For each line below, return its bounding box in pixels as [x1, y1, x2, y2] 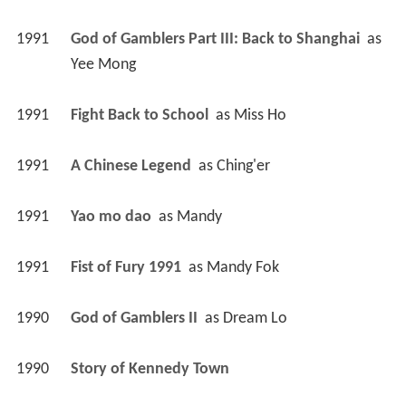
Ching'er [216, 157, 270, 175]
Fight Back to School [70, 106, 212, 124]
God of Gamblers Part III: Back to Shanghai [70, 30, 363, 48]
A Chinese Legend [70, 157, 195, 175]
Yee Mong [70, 55, 136, 73]
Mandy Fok [206, 258, 279, 276]
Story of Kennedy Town [70, 360, 233, 378]
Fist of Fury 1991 [70, 258, 185, 276]
